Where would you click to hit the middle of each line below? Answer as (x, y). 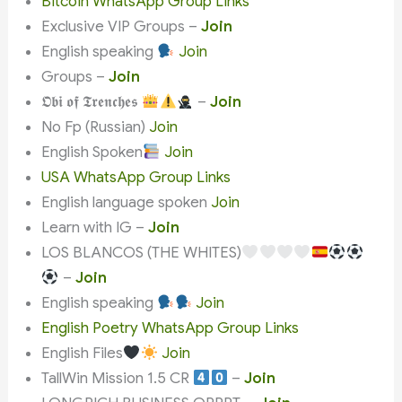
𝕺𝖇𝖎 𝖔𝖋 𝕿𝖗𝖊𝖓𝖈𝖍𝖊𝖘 (92, 102)
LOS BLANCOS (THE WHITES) (142, 253)
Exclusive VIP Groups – (122, 27)
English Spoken (92, 153)
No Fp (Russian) (96, 127)
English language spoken (127, 203)
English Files (83, 354)
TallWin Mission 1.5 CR (118, 379)
